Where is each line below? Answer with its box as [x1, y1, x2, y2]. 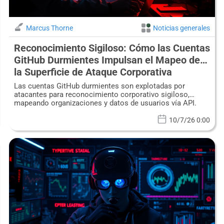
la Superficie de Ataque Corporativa [13, 66, 172, 78]
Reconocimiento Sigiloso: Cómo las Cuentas [13, 42, 210, 54]
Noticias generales [153, 24, 210, 32]
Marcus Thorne [25, 24, 73, 32]
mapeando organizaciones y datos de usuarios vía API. [13, 98, 196, 108]
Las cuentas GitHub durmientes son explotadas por [13, 81, 185, 91]
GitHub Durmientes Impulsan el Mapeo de [13, 54, 200, 66]
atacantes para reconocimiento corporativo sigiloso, [13, 90, 189, 99]
